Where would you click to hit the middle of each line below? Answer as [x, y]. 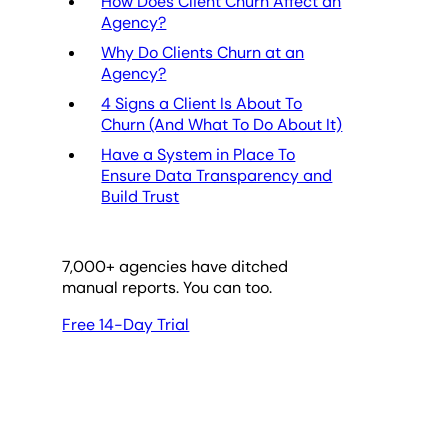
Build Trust [140, 196]
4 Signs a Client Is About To [202, 103]
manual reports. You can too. [167, 287]
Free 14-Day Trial [126, 324]
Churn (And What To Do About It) [222, 124]
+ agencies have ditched [197, 266]
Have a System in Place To [198, 154]
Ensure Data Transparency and [217, 175]
